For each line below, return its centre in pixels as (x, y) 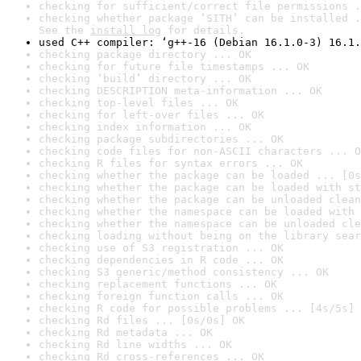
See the (64, 30)
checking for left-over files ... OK (151, 115)
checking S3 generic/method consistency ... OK (184, 272)
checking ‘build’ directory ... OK (145, 79)
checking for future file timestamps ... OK (174, 66)
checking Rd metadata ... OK (126, 332)
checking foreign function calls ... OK (161, 296)
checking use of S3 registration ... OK (161, 248)
